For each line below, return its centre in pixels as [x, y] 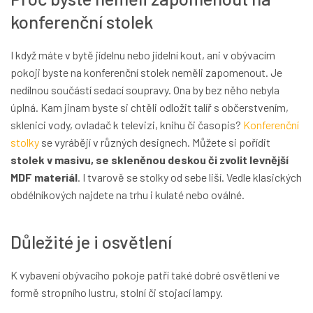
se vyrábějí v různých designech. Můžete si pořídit [155, 142]
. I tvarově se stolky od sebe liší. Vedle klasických [190, 177]
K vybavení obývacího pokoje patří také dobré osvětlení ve [145, 275]
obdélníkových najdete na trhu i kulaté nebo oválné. [128, 194]
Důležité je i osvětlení [91, 242]
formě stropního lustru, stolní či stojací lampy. [117, 293]
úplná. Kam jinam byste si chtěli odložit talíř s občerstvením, [150, 107]
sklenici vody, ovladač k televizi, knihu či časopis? [127, 124]
